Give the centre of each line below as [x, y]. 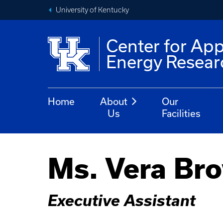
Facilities [181, 113]
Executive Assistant [122, 200]
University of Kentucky [92, 10]
